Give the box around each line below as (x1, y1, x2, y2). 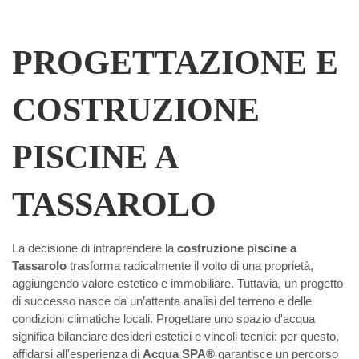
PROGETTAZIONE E (12, 43, 338, 82)
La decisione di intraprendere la (12, 241, 177, 256)
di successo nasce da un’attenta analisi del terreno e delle (12, 294, 312, 309)
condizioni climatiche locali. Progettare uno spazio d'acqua (12, 312, 315, 326)
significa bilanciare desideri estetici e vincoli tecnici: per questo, (12, 329, 339, 344)
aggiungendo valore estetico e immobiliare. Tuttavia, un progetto (12, 276, 343, 291)
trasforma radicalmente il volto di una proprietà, (70, 259, 313, 273)
